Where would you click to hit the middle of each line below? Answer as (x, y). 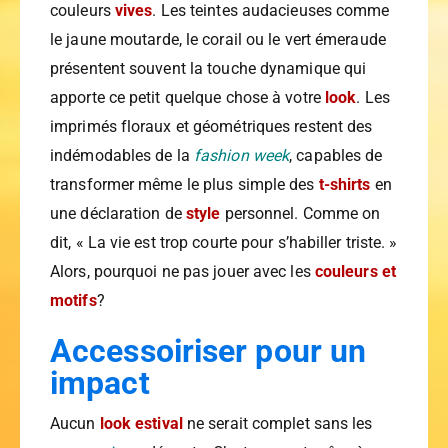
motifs (73, 301)
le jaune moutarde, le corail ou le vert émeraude (218, 40)
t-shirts (344, 185)
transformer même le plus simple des (184, 185)
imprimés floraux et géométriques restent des (211, 127)
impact (100, 383)
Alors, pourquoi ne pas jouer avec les (182, 272)
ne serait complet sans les (277, 424)
